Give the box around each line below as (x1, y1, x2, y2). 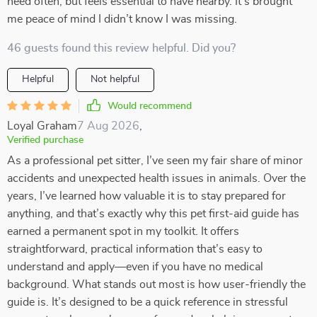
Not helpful (91, 74, 139, 84)
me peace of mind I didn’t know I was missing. (7, 13, 237, 25)
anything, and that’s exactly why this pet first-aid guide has (7, 208, 299, 219)
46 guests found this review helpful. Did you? (7, 42, 236, 54)
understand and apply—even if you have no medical (7, 261, 263, 272)
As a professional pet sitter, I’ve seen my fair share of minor (7, 155, 303, 166)
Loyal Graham (7, 120, 77, 132)
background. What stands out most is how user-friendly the (7, 279, 306, 290)
